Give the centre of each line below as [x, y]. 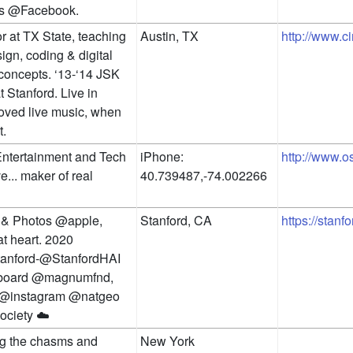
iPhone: [162, 157]
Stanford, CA [176, 221]
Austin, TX [169, 36]
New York [167, 341]
